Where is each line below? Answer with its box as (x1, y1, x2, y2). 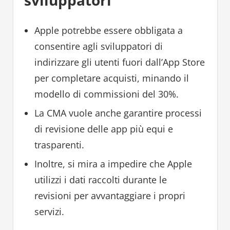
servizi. (34, 205, 64, 218)
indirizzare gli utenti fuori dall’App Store (34, 56, 205, 69)
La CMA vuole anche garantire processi (34, 107, 202, 120)
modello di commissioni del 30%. (34, 88, 179, 101)
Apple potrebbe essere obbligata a (34, 24, 183, 37)
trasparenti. (34, 139, 84, 151)
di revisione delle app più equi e (34, 123, 173, 136)
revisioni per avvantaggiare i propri (34, 189, 185, 202)
